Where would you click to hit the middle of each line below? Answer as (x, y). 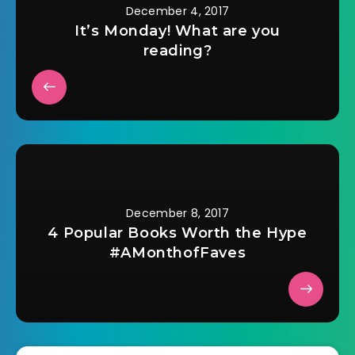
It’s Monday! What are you (177, 31)
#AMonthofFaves (177, 252)
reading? (177, 50)
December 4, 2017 (177, 11)
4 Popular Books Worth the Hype (177, 233)
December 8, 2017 (177, 213)
